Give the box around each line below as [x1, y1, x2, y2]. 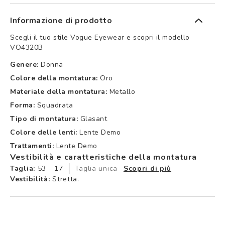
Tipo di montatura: [10, 114, 78, 124]
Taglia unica [74, 163, 118, 173]
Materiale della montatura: [10, 86, 107, 96]
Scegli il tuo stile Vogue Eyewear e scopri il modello [10, 32, 190, 42]
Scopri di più [123, 163, 172, 173]
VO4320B [10, 42, 43, 52]
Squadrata [37, 100, 73, 110]
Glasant [80, 114, 107, 124]
